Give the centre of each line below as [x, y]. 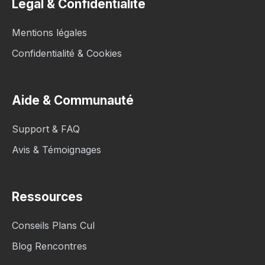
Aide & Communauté [73, 100]
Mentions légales [49, 33]
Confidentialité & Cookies [67, 53]
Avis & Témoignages [56, 150]
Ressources [47, 197]
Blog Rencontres [49, 246]
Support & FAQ [46, 129]
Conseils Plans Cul [53, 225]
